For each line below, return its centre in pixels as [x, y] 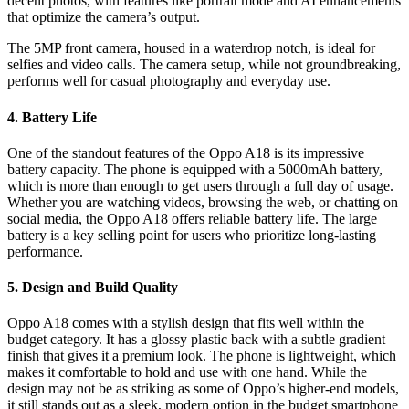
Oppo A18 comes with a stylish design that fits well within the [186, 323]
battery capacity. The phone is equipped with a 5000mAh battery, [195, 169]
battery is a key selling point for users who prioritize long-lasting [192, 235]
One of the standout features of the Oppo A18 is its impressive [186, 152]
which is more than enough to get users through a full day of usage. [200, 185]
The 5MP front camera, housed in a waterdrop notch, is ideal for [191, 48]
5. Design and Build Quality [93, 288]
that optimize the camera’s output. [104, 17]
